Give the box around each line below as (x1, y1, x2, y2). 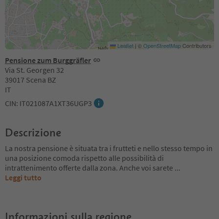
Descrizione (5, 125, 61, 139)
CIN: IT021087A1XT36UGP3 (5, 98, 92, 108)
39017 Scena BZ (5, 74, 56, 85)
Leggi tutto (5, 172, 42, 182)
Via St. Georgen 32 (5, 65, 64, 75)
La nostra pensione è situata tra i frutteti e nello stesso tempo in (5, 143, 213, 153)
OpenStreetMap (143, 41, 181, 49)
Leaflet (116, 41, 133, 49)
